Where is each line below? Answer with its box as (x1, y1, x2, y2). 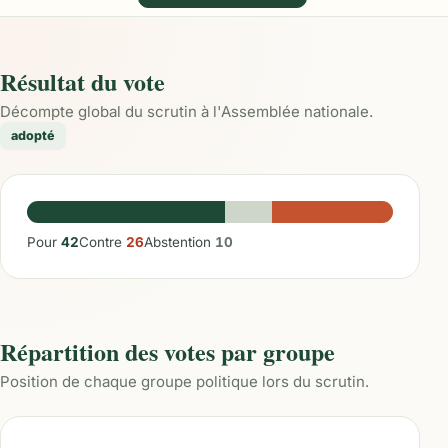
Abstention (144, 234, 215, 250)
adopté (11, 128, 55, 143)
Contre (79, 234, 126, 250)
